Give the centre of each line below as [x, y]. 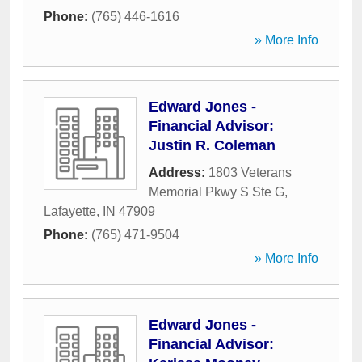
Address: [179, 173]
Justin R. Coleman [212, 145]
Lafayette [70, 211]
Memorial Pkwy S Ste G [217, 192]
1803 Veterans [250, 173]
